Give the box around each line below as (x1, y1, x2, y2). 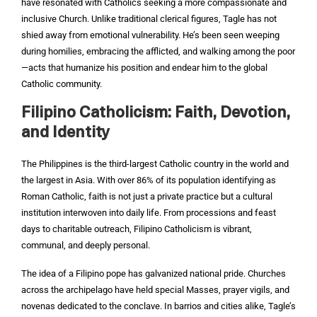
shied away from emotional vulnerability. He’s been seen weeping (21, 30, 279, 40)
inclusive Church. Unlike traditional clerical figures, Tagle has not (21, 13, 277, 24)
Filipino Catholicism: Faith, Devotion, (21, 105, 290, 122)
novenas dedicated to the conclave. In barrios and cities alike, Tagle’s (21, 301, 296, 311)
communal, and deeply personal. (21, 240, 150, 250)
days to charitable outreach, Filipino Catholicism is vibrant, (21, 224, 252, 234)
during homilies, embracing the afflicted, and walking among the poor (21, 46, 295, 57)
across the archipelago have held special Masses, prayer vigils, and (21, 284, 289, 295)
